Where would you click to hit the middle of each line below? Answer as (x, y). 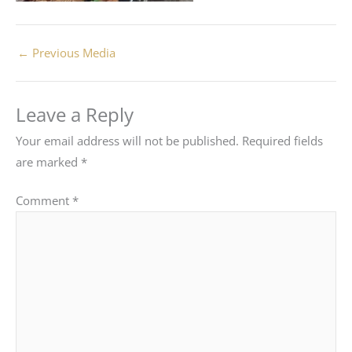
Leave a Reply (75, 115)
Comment (44, 201)
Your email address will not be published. (127, 141)
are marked (48, 162)
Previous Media (72, 52)
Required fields (282, 141)
